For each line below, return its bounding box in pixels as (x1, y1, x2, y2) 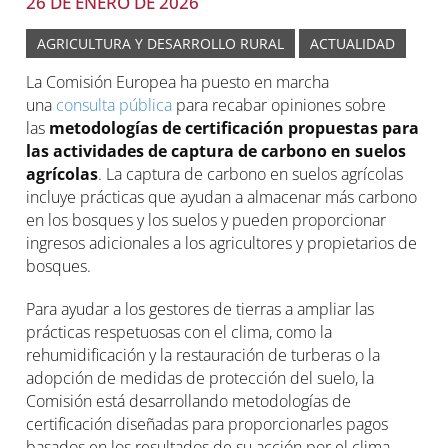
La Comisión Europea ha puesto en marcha (26, 71, 330, 93)
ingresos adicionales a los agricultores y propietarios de (26, 232, 418, 254)
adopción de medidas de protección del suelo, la (26, 367, 375, 389)
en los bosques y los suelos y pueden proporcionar (26, 209, 387, 231)
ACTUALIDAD (310, 34, 396, 53)
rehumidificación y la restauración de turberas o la (26, 344, 381, 366)
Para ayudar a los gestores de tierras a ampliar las (26, 298, 375, 320)
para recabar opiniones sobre (172, 94, 387, 116)
